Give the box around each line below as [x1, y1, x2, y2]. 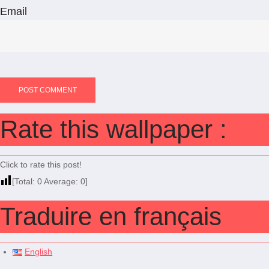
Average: [42, 176, 80, 186]
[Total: [12, 176, 37, 186]
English [25, 247, 53, 257]
